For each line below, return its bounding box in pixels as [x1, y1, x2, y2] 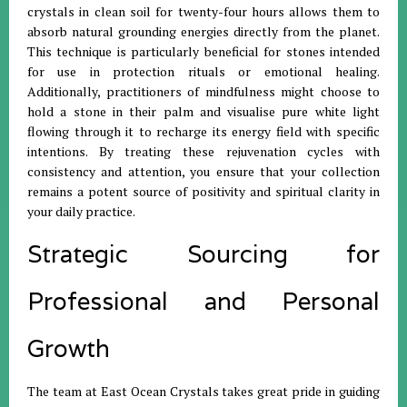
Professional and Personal [27, 285, 380, 316]
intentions [27, 142, 85, 160]
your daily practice [27, 202, 133, 220]
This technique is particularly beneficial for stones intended [27, 42, 380, 60]
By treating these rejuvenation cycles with [98, 142, 381, 160]
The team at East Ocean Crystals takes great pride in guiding [27, 382, 380, 400]
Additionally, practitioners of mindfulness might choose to [27, 82, 380, 100]
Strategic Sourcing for [27, 238, 380, 269]
